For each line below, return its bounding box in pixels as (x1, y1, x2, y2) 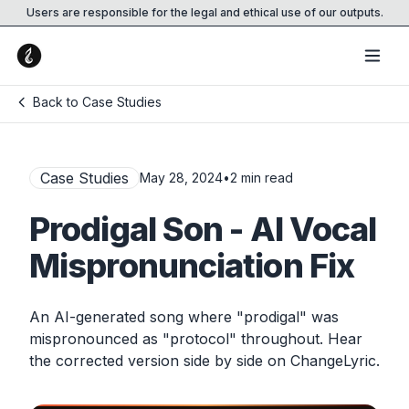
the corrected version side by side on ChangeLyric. (29, 351, 380, 370)
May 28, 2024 (140, 170, 223, 185)
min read (237, 170, 293, 185)
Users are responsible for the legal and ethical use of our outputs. (26, 5, 383, 19)
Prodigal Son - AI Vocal (29, 209, 377, 249)
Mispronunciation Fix (29, 246, 355, 286)
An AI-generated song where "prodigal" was (29, 308, 339, 326)
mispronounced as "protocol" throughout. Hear (29, 330, 362, 348)
